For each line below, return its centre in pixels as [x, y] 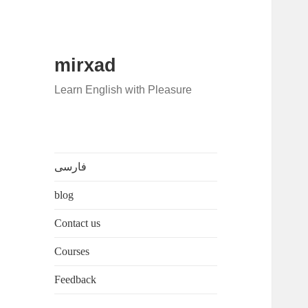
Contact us [78, 223]
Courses [72, 252]
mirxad [86, 66]
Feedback [76, 280]
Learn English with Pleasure [123, 90]
